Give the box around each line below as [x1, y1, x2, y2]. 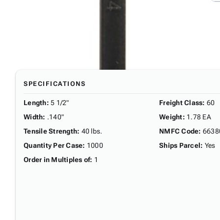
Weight [159, 112, 183, 121]
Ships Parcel [159, 141, 200, 149]
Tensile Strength [24, 127, 77, 135]
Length [24, 98, 47, 107]
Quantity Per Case [24, 141, 83, 149]
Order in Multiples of [24, 155, 90, 164]
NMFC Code [159, 127, 199, 135]
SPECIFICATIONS [24, 80, 85, 87]
